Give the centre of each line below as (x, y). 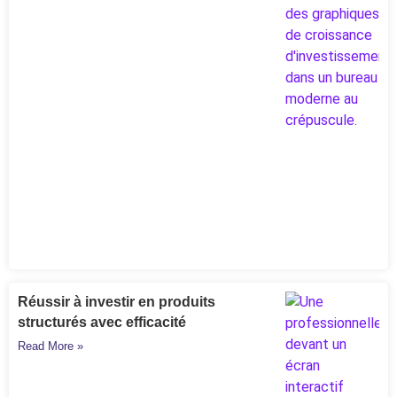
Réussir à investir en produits (117, 302)
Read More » (51, 346)
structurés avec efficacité (102, 323)
